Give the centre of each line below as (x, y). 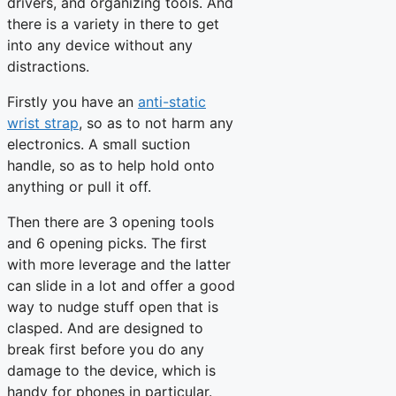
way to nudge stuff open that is (113, 307)
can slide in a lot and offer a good (121, 286)
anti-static (172, 102)
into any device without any (100, 46)
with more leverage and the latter (119, 265)
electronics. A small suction (99, 145)
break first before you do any (106, 350)
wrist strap (43, 123)
